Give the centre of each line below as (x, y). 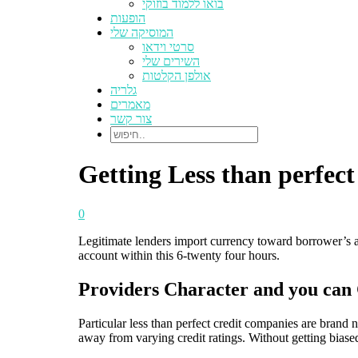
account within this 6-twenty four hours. (179, 255)
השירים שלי (171, 61)
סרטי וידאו (168, 47)
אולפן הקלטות (177, 76)
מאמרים (130, 104)
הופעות (128, 18)
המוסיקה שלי (142, 32)
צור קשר (131, 119)
